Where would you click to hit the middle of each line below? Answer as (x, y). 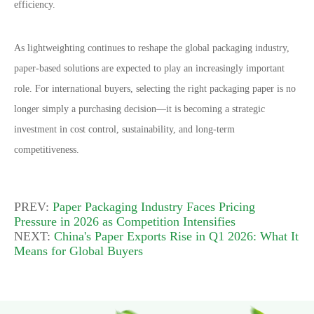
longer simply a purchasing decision (85, 109)
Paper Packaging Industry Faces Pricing (154, 207)
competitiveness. (47, 150)
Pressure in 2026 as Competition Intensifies (125, 221)
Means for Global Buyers (78, 251)
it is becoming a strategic (216, 109)
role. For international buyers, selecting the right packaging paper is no (155, 89)
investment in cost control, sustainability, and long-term (124, 129)
